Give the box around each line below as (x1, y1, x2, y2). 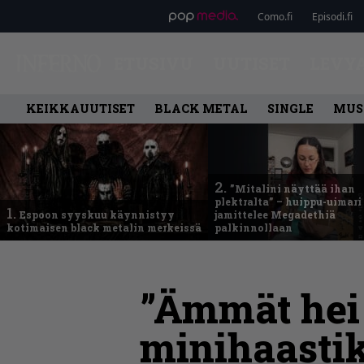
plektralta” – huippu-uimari (214, 195, 362, 208)
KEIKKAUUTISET (26, 101, 135, 116)
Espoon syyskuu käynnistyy (19, 208, 175, 221)
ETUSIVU (113, 53, 193, 74)
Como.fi (257, 9, 292, 24)
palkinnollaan (214, 221, 292, 234)
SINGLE (267, 101, 314, 116)
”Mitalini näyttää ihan (230, 182, 355, 195)
